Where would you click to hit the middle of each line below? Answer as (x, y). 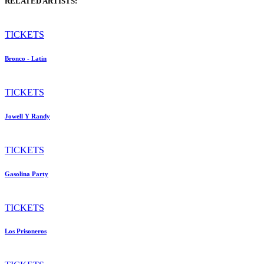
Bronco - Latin (26, 58)
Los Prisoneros (26, 231)
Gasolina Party (27, 174)
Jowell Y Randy (27, 116)
